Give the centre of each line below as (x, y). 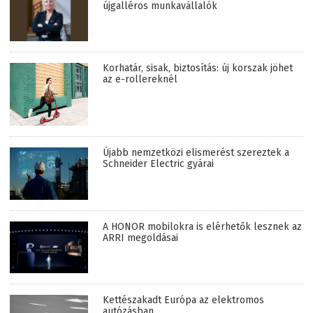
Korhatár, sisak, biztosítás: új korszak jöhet (198, 68)
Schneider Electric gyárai (158, 163)
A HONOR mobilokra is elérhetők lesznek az (202, 226)
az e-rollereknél (140, 80)
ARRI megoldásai (140, 238)
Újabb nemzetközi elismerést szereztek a (196, 152)
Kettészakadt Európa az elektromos (183, 300)
